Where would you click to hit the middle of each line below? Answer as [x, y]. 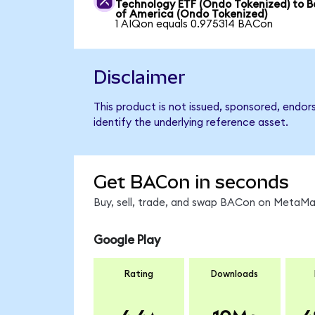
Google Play [127, 240]
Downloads [235, 275]
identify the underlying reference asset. [191, 122]
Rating [139, 275]
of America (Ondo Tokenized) [192, 14]
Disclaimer [139, 77]
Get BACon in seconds [191, 182]
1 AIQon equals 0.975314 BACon [194, 24]
